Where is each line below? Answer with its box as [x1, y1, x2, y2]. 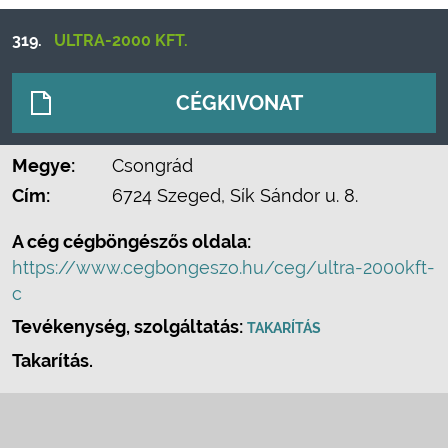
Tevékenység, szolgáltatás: [12, 316, 247, 337]
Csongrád [112, 155, 193, 176]
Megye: [12, 155, 75, 176]
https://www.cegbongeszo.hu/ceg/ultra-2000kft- [12, 257, 435, 278]
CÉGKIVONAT [176, 91, 303, 115]
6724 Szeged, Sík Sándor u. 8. [112, 185, 358, 206]
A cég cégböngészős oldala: [12, 231, 251, 252]
